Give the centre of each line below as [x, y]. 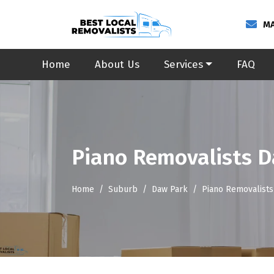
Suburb [123, 189]
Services [183, 65]
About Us [117, 65]
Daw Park [170, 189]
